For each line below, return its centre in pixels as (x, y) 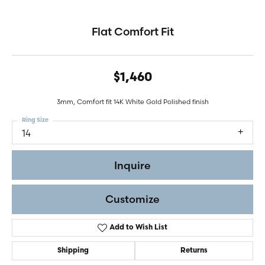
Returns (194, 251)
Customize (132, 199)
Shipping (73, 251)
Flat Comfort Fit (132, 32)
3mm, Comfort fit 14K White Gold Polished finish (132, 102)
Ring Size (35, 120)
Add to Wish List (139, 228)
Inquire (132, 165)
